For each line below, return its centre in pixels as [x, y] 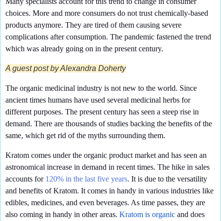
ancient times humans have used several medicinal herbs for [98, 100]
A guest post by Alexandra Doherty [66, 68]
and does [190, 214]
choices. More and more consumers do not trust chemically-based [107, 13]
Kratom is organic [147, 214]
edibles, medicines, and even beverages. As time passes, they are [105, 202]
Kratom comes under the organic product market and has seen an [106, 155]
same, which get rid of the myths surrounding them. [85, 135]
